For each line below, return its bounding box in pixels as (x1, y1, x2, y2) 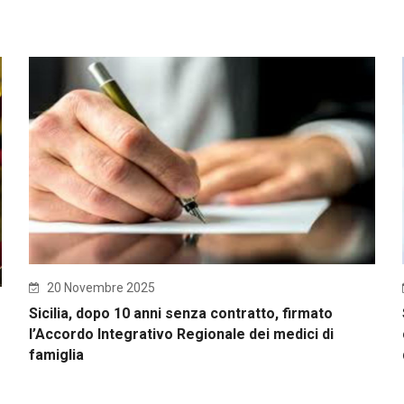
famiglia (29, 345, 85, 363)
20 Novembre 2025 (44, 280, 156, 295)
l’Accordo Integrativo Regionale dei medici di (29, 325, 335, 343)
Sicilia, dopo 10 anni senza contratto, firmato (29, 304, 334, 322)
